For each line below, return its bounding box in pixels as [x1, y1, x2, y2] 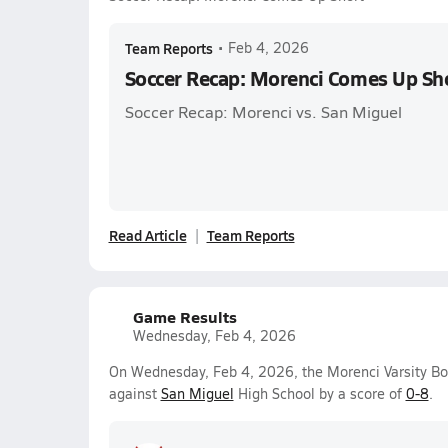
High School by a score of [233, 384, 406, 403]
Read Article [108, 225, 187, 245]
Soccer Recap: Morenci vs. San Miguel [124, 101, 402, 122]
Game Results [132, 305, 237, 328]
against [108, 384, 161, 403]
